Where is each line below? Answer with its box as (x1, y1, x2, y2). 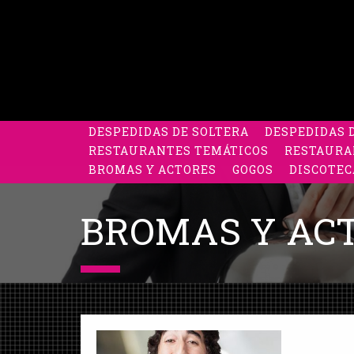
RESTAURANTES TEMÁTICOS (88, 143, 269, 158)
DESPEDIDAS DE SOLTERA (88, 124, 249, 139)
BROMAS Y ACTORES (88, 162, 217, 177)
